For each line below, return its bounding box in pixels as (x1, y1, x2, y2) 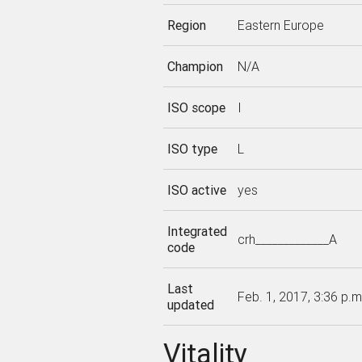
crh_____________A (237, 231, 337, 247)
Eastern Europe (237, 17, 324, 33)
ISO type (166, 141, 217, 157)
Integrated (166, 223, 227, 239)
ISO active (166, 182, 226, 198)
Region (166, 17, 206, 33)
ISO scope (166, 99, 225, 116)
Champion (166, 58, 223, 74)
